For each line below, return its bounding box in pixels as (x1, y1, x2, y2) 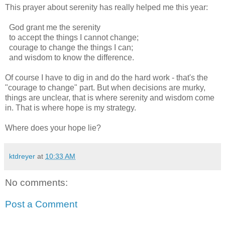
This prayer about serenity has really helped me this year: (5, 3, 208, 12)
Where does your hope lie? (5, 123, 101, 132)
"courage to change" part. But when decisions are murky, (5, 83, 205, 92)
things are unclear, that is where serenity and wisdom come (5, 93, 214, 102)
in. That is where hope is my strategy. (5, 103, 136, 112)
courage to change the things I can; (5, 43, 133, 52)
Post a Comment (5, 199, 77, 210)
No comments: (5, 177, 68, 188)
